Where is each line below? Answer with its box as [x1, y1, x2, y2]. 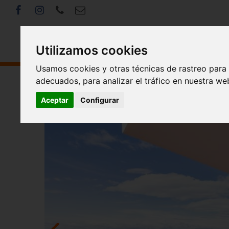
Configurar [80, 96, 119, 105]
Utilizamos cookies [36, 43, 148, 58]
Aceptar [41, 96, 69, 105]
